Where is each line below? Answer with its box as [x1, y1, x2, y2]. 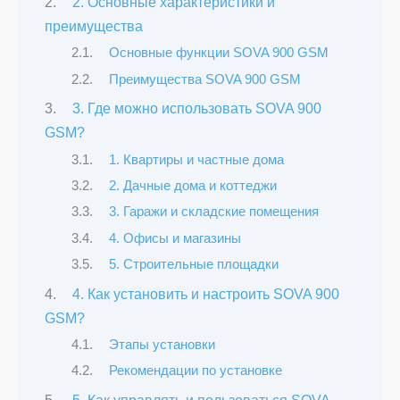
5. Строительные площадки [108, 257, 279, 272]
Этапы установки [108, 337, 215, 353]
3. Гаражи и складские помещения [108, 204, 319, 220]
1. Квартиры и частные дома [108, 152, 284, 167]
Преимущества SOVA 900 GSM [108, 71, 301, 87]
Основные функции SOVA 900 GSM [108, 46, 329, 61]
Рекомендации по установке [108, 363, 282, 379]
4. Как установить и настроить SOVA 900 [71, 286, 339, 302]
